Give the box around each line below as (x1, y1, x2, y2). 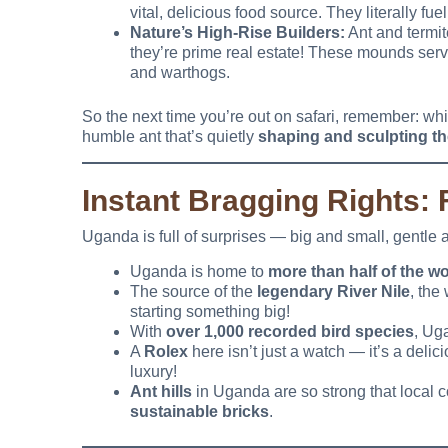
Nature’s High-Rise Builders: (130, 24, 345, 42)
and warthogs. (130, 64, 230, 82)
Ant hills (130, 383, 192, 401)
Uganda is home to (130, 263, 268, 281)
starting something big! (130, 303, 290, 321)
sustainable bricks (130, 403, 269, 421)
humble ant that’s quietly (82, 128, 258, 146)
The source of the (130, 283, 257, 301)
